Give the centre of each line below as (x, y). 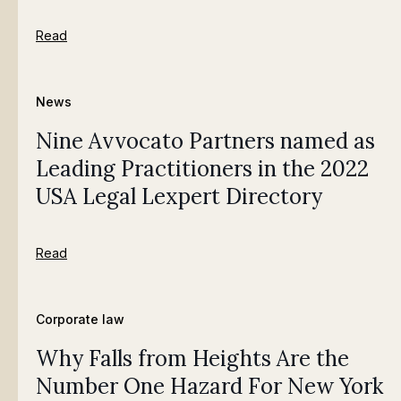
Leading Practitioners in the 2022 (202, 169)
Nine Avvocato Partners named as (205, 141)
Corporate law (80, 320)
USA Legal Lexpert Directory (179, 197)
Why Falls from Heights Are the (192, 359)
